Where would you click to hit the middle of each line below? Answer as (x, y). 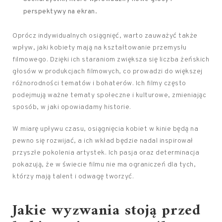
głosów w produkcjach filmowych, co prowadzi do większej (108, 72)
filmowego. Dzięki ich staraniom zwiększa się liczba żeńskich (111, 60)
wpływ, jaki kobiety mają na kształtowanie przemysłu (100, 48)
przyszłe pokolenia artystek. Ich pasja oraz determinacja (106, 153)
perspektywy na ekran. (60, 12)
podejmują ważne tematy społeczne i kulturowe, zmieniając (109, 95)
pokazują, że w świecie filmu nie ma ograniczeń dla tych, (104, 165)
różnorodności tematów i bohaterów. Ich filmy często (99, 83)
